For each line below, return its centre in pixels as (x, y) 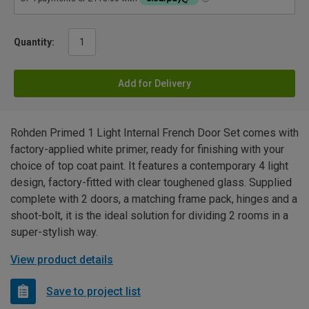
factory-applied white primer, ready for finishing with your (147, 150)
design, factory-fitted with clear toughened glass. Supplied (151, 183)
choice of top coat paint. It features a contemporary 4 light (149, 166)
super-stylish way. (54, 232)
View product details (62, 260)
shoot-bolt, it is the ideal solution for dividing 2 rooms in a (149, 216)
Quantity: (34, 42)
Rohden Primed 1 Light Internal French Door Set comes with (154, 133)
